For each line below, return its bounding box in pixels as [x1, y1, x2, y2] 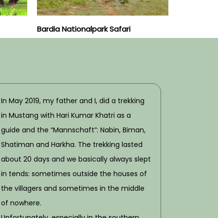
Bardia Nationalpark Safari [37, 24, 130, 35]
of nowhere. [1, 198, 41, 208]
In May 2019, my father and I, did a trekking [1, 96, 145, 106]
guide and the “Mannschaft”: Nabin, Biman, [1, 125, 145, 135]
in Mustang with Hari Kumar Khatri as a [1, 110, 131, 121]
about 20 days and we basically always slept [1, 154, 151, 164]
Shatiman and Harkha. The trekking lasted [1, 140, 143, 150]
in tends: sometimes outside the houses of [1, 169, 147, 179]
